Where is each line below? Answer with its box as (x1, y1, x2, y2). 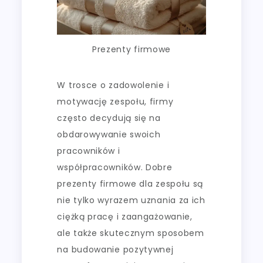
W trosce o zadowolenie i (57, 79, 170, 91)
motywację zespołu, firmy (57, 95, 174, 107)
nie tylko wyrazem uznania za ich (57, 194, 205, 206)
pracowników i (57, 144, 120, 157)
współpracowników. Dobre (57, 161, 173, 173)
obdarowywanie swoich (57, 128, 161, 140)
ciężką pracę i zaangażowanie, (57, 210, 193, 222)
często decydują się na (57, 112, 161, 124)
